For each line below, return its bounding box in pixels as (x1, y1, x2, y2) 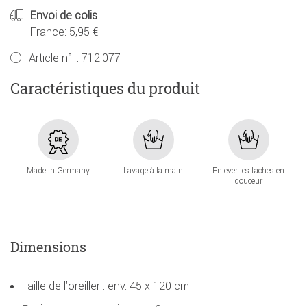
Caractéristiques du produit (10, 77, 200, 98)
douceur (234, 175, 263, 186)
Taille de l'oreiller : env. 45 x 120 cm (22, 279, 189, 293)
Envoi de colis (30, 8, 97, 23)
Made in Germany (26, 165, 90, 176)
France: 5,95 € (30, 25, 98, 39)
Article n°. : (29, 51, 82, 65)
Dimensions (10, 238, 86, 256)
